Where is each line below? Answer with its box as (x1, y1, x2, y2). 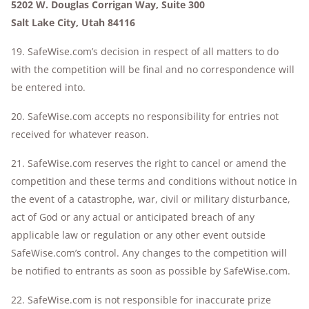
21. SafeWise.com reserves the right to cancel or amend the (11, 157, 286, 170)
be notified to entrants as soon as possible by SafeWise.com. (11, 264, 290, 277)
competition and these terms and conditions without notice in (11, 175, 297, 188)
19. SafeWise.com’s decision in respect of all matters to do (11, 45, 279, 58)
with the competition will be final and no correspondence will (11, 63, 295, 76)
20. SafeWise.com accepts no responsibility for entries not (11, 110, 279, 123)
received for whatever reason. (11, 128, 149, 141)
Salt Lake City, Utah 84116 (11, 16, 135, 29)
